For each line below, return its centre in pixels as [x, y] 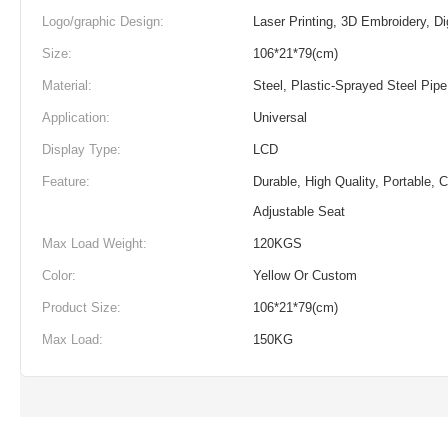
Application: [76, 117]
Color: [59, 275]
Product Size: [81, 307]
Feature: [66, 181]
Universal [280, 117]
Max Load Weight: [94, 243]
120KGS [277, 243]
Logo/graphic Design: [103, 21]
